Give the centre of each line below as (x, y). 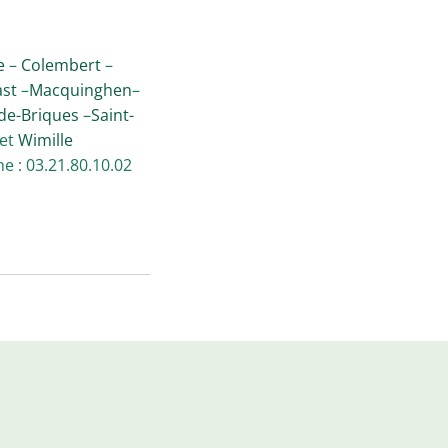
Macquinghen (80, 90)
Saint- (112, 115)
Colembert (61, 65)
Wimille (45, 140)
